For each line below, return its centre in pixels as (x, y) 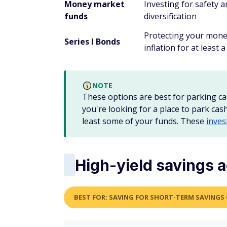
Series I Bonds (92, 42)
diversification (170, 16)
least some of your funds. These (144, 121)
